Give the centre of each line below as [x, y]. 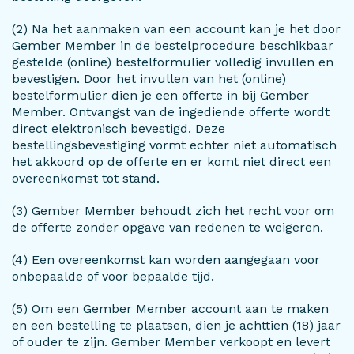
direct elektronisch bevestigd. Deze [119, 128]
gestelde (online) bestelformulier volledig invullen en [173, 62]
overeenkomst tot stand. [86, 178]
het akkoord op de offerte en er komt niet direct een [171, 162]
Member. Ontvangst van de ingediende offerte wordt [171, 112]
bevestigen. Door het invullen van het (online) [149, 79]
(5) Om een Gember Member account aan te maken [170, 309]
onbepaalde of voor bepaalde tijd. [113, 276]
